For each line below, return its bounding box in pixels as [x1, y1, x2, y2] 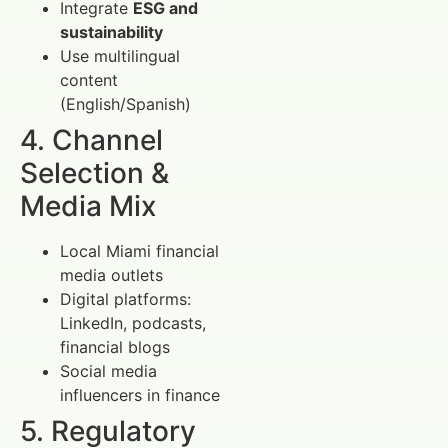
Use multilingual [60, 46, 180, 67]
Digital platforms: [60, 289, 191, 310]
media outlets [60, 265, 163, 286]
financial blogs [60, 337, 170, 358]
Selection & [20, 156, 169, 191]
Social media [60, 361, 157, 382]
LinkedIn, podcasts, [60, 313, 206, 334]
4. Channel [20, 123, 163, 158]
